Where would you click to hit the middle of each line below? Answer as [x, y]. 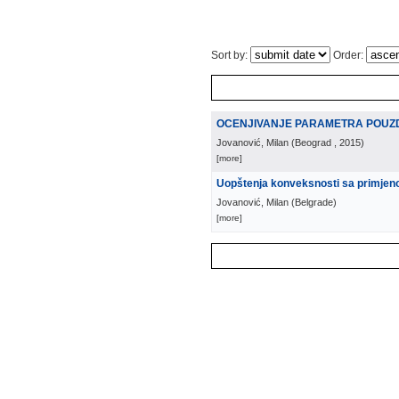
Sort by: [231, 55]
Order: [348, 55]
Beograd [313, 142]
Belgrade [314, 202]
